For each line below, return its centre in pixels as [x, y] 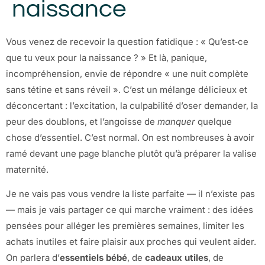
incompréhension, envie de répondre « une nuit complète [127, 73]
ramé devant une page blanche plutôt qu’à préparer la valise [131, 153]
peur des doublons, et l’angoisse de [82, 121]
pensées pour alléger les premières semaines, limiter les [125, 226]
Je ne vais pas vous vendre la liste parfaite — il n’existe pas [130, 194]
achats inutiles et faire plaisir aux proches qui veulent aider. [131, 242]
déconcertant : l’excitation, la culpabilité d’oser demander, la [132, 105]
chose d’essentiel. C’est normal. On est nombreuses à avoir [130, 137]
